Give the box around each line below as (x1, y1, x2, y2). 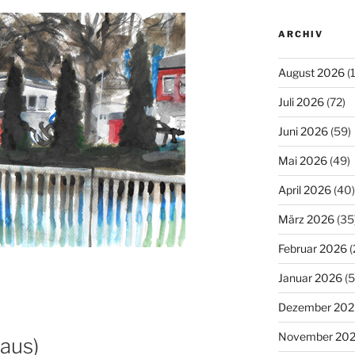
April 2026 (277, 182, 331, 197)
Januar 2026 (277, 270, 342, 284)
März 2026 (277, 212, 334, 226)
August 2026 (277, 65, 345, 79)
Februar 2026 (277, 241, 347, 255)
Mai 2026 (277, 153, 327, 167)
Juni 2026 (277, 124, 328, 138)
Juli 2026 (277, 94, 324, 109)
